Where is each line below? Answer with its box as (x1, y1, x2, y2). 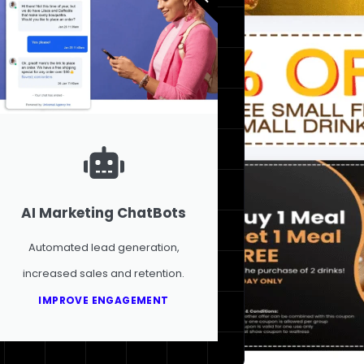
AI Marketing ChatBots (21, 202, 187, 223)
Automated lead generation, (28, 239, 180, 255)
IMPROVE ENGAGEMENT (38, 292, 169, 307)
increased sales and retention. (23, 265, 185, 281)
